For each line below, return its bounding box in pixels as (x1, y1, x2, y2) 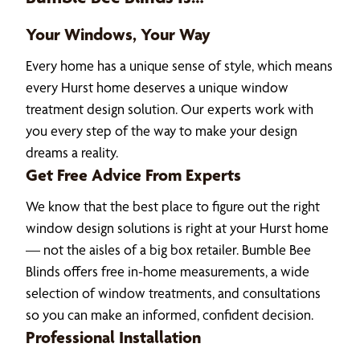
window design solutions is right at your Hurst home (26, 219, 329, 236)
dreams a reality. (26, 143, 118, 161)
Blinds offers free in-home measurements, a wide (26, 262, 309, 280)
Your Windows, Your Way (26, 22, 211, 44)
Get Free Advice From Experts (26, 163, 241, 185)
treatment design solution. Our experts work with (26, 100, 313, 117)
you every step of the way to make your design (26, 121, 297, 139)
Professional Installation (26, 325, 201, 347)
